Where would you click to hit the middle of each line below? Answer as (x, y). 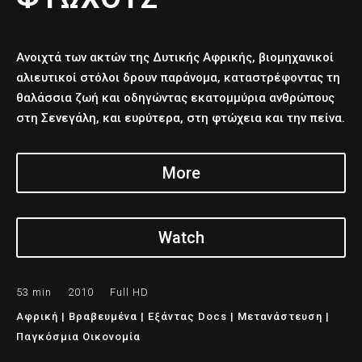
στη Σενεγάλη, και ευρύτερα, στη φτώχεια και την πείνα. (181, 118)
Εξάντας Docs (187, 316)
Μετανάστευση (280, 316)
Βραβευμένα (103, 316)
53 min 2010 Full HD (82, 292)
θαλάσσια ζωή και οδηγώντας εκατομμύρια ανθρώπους (175, 97)
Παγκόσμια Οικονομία (78, 336)
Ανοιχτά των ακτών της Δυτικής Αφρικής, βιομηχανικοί (175, 57)
